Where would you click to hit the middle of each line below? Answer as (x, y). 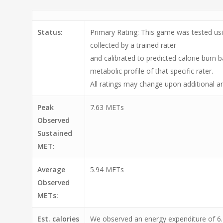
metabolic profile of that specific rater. (152, 71)
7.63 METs (107, 108)
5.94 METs (107, 170)
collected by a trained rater (133, 45)
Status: (50, 32)
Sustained (55, 133)
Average (52, 170)
